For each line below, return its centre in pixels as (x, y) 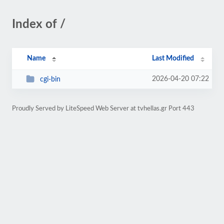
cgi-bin (50, 79)
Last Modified (173, 58)
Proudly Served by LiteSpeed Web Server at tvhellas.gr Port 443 (103, 108)
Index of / (39, 24)
